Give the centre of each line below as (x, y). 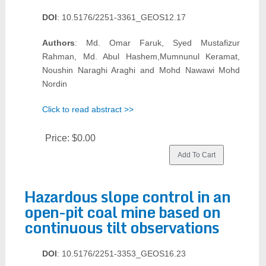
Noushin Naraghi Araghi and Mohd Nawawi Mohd (141, 70)
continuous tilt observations (121, 227)
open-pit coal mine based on (122, 212)
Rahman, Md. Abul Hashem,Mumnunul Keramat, (141, 56)
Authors (58, 43)
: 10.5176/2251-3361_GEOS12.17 (121, 17)
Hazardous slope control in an (127, 197)
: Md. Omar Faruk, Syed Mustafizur (157, 43)
